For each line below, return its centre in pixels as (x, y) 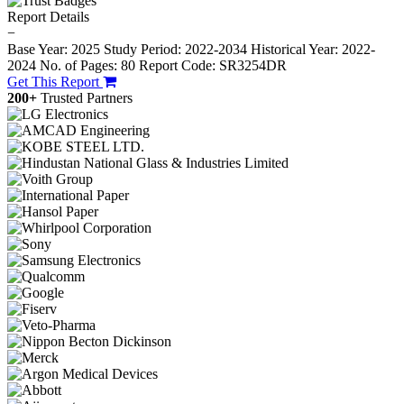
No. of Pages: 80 (87, 66)
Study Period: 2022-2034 (175, 50)
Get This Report (55, 82)
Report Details (48, 17)
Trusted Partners (87, 98)
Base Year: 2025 (55, 50)
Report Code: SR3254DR (213, 66)
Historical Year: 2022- (313, 50)
